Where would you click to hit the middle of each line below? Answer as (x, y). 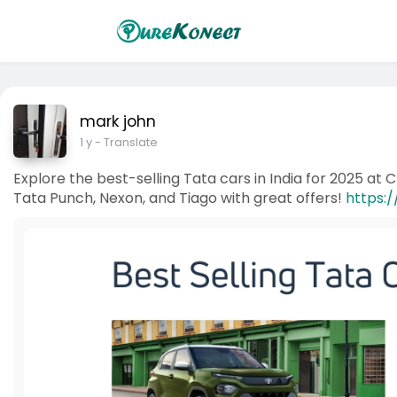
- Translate (126, 142)
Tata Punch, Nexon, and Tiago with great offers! (179, 198)
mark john (118, 121)
